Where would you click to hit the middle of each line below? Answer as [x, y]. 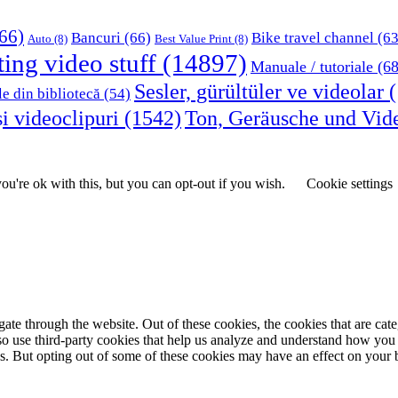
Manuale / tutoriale [312, 67]
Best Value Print [193, 39]
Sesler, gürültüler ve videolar [259, 92]
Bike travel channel [313, 38]
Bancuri [96, 38]
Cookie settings [350, 184]
